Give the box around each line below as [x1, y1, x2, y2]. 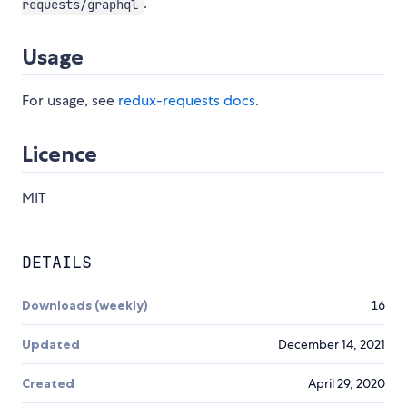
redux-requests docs [118, 91, 255, 111]
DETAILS [22, 252, 92, 273]
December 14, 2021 [278, 336, 385, 353]
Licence [22, 141, 97, 168]
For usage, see [22, 91, 118, 111]
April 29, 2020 [308, 375, 385, 392]
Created [22, 375, 74, 392]
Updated [22, 336, 80, 353]
